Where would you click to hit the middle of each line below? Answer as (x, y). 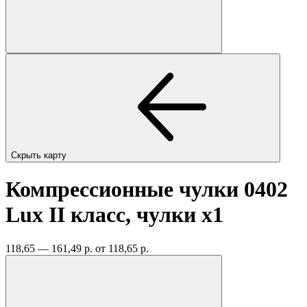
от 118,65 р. (122, 248)
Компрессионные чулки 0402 (147, 189)
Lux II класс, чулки (103, 215)
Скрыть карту (40, 155)
